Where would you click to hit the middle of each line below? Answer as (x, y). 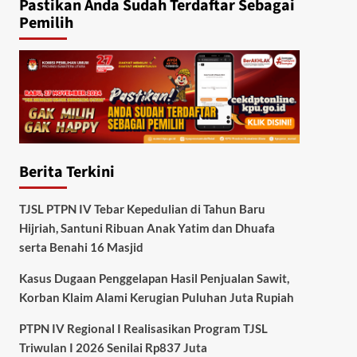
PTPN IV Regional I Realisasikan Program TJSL (143, 329)
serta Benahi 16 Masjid (81, 247)
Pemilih (46, 23)
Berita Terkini (67, 173)
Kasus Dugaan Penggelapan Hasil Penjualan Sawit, (154, 279)
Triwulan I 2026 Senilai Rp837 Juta (113, 348)
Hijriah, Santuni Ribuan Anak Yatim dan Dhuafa (147, 228)
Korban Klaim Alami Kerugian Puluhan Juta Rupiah (156, 298)
